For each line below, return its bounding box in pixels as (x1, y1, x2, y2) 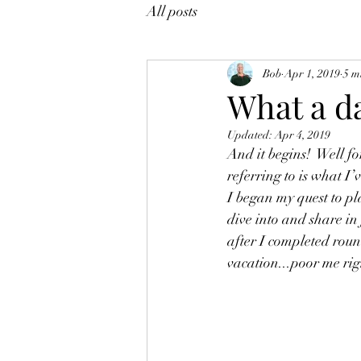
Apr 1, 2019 (284, 66, 340, 81)
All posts (147, 2, 197, 20)
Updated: (227, 128, 275, 142)
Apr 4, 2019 (275, 128, 330, 142)
